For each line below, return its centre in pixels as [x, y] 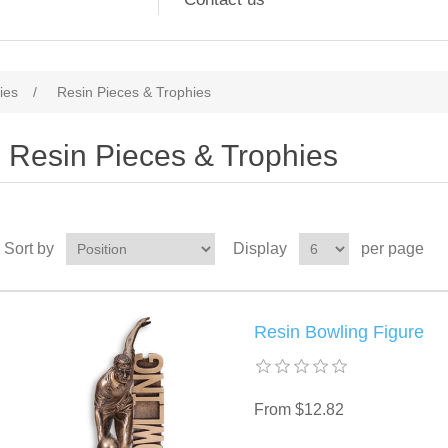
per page [392, 248]
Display [259, 248]
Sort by [28, 248]
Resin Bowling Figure [338, 332]
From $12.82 [298, 409]
